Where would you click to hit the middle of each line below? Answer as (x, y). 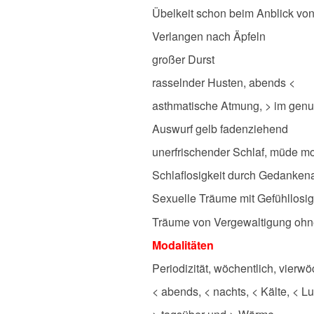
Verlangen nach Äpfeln (209, 36)
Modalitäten (183, 245)
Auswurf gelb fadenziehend (220, 129)
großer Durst (183, 60)
